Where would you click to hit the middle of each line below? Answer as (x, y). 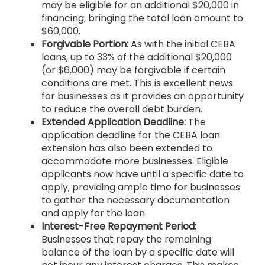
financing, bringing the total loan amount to (142, 18)
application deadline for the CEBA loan (131, 135)
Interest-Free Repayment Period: (119, 226)
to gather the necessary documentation (135, 200)
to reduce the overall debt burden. (122, 109)
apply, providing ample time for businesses (141, 187)
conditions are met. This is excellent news (137, 83)
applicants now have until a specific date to (143, 174)
